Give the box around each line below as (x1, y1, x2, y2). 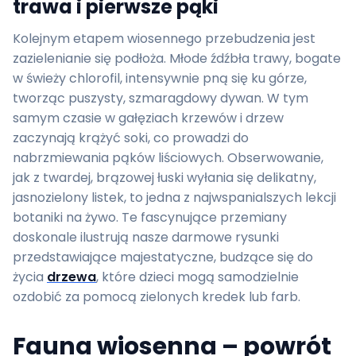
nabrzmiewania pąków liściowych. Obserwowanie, (13, 149, 323, 167)
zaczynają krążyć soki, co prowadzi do (13, 129, 249, 147)
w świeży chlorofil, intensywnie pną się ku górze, (13, 69, 307, 87)
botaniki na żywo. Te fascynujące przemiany (13, 208, 287, 226)
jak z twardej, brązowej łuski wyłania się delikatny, (13, 168, 316, 187)
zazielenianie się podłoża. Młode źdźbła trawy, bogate (13, 49, 341, 68)
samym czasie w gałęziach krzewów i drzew (13, 109, 284, 127)
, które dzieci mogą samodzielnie (96, 268, 299, 286)
